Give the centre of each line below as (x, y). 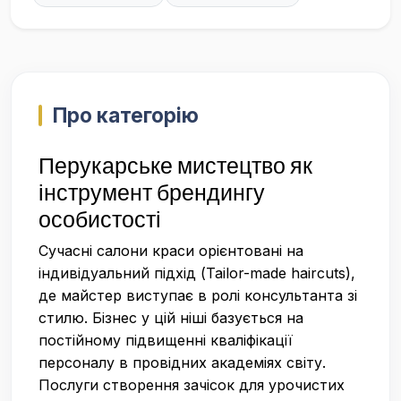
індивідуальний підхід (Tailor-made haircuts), (197, 273)
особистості (100, 219)
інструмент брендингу (152, 192)
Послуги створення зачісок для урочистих (192, 385)
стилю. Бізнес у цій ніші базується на (171, 318)
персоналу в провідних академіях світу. (182, 363)
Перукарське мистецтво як (175, 166)
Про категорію (126, 115)
